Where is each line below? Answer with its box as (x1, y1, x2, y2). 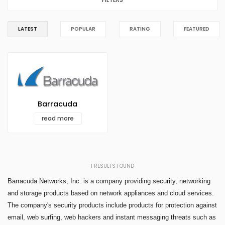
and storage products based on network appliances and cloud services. (8, 189, 214, 197)
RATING (129, 25, 150, 33)
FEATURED (183, 25, 209, 33)
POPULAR (71, 25, 96, 33)
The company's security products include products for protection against (8, 201, 217, 209)
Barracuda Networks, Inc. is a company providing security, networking (8, 177, 210, 185)
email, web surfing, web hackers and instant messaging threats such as (8, 213, 216, 221)
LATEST (18, 25, 37, 33)
